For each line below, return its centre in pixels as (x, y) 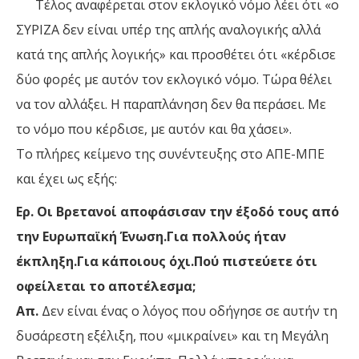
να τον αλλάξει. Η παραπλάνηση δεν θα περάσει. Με (171, 105)
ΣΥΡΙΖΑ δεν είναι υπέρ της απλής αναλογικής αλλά (168, 30)
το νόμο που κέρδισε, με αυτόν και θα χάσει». (154, 129)
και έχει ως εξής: (67, 179)
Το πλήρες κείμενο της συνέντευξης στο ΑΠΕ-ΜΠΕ (170, 154)
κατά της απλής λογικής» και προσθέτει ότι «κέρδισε (176, 55)
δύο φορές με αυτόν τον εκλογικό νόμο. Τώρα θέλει (174, 80)
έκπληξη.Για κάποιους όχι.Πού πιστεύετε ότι (167, 262)
